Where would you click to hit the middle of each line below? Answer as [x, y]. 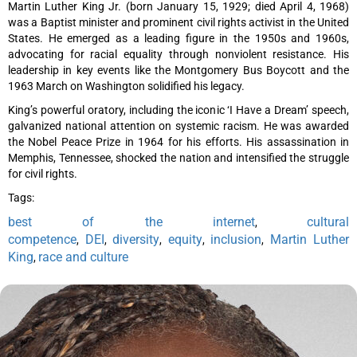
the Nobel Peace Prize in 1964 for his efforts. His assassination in [178, 141]
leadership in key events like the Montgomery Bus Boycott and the [178, 70]
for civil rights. [43, 173]
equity [185, 239]
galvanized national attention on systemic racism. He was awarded [178, 126]
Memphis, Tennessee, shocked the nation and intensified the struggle [178, 157]
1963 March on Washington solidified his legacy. [126, 86]
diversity [136, 239]
